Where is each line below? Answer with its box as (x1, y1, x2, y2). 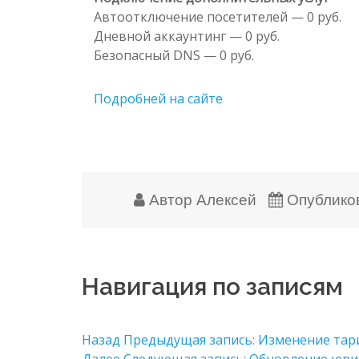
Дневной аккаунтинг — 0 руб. (94, 26, 280, 45)
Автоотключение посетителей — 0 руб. (94, 7, 341, 26)
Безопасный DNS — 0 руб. (94, 46, 254, 64)
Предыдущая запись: (123, 330, 255, 349)
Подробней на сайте (94, 89, 223, 107)
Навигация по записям (82, 272, 343, 301)
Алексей (196, 191, 256, 208)
